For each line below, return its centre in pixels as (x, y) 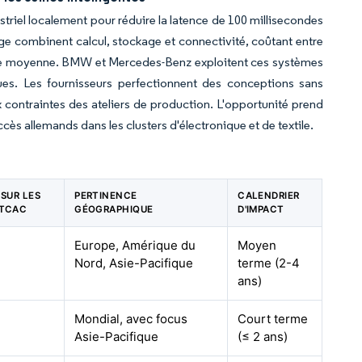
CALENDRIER (269, 196)
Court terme (273, 319)
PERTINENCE (106, 196)
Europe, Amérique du (135, 245)
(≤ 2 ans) (263, 337)
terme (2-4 (269, 263)
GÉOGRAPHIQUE (114, 209)
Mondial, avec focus (131, 319)
